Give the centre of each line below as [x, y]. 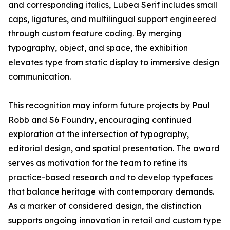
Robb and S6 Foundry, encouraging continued [100, 120]
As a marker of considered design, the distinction [105, 206]
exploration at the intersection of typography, [99, 134]
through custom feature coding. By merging [95, 34]
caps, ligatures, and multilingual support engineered [112, 19]
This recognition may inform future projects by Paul [109, 106]
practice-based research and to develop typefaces [110, 177]
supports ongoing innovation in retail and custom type [115, 221]
